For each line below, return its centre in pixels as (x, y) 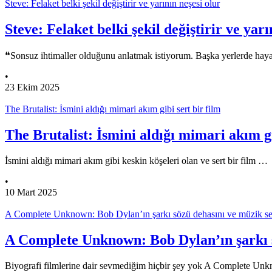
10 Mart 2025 (31, 192)
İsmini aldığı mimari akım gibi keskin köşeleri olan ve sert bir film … (136, 160)
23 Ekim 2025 (32, 87)
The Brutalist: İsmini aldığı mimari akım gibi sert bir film (113, 109)
